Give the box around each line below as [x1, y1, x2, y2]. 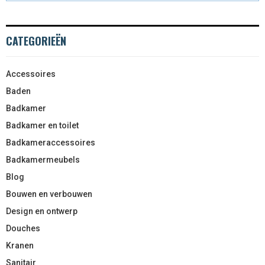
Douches [6, 224, 40, 233]
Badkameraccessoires [6, 138, 95, 147]
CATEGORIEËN [6, 33, 66, 49]
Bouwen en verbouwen [6, 189, 92, 199]
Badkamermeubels [6, 155, 80, 164]
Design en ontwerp [6, 206, 77, 216]
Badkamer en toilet [6, 121, 79, 130]
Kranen [6, 241, 34, 250]
